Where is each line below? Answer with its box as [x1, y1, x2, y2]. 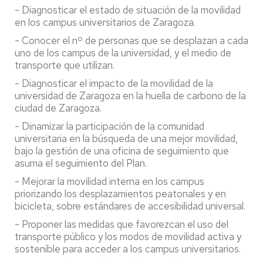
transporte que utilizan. [15, 59, 114, 72]
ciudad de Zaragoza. [15, 102, 102, 114]
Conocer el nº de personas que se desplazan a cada [22, 34, 248, 47]
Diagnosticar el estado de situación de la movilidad [22, 4, 241, 16]
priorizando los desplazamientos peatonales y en [15, 187, 226, 200]
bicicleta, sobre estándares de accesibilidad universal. [15, 200, 245, 213]
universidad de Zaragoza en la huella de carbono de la [15, 89, 246, 102]
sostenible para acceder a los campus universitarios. [15, 242, 241, 255]
